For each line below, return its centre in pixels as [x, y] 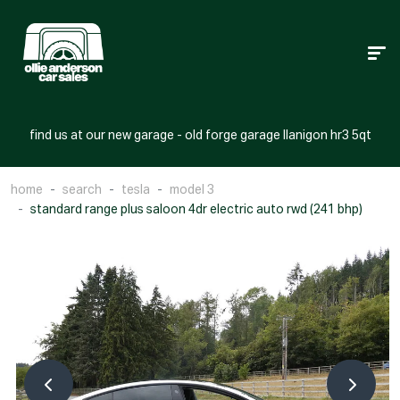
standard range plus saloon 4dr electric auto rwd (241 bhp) [196, 210]
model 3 [192, 191]
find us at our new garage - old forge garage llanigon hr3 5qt [200, 136]
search [82, 191]
